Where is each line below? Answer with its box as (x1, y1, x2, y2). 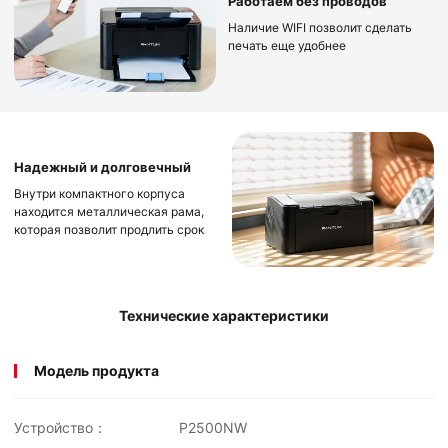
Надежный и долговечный (14, 158, 191, 175)
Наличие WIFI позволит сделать (228, 20, 413, 36)
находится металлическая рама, (14, 203, 204, 219)
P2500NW (179, 418, 247, 436)
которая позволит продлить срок (14, 221, 204, 237)
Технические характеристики (119, 306, 329, 324)
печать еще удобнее (228, 38, 347, 54)
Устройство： (14, 418, 107, 436)
